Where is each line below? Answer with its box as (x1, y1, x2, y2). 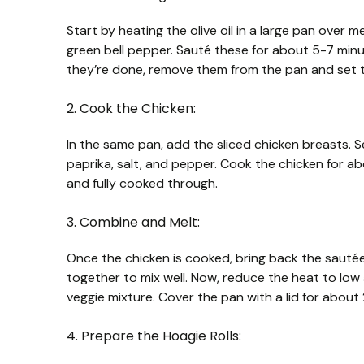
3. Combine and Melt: (67, 212, 200, 232)
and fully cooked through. (67, 174, 218, 192)
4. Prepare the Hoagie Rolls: (67, 326, 241, 345)
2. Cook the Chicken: (67, 98, 196, 118)
